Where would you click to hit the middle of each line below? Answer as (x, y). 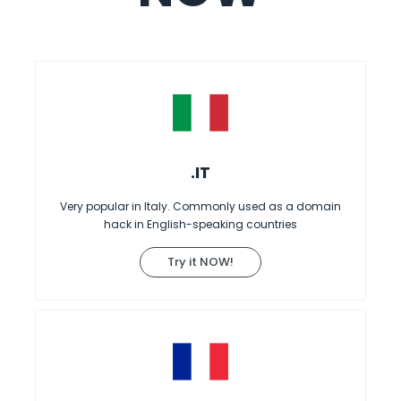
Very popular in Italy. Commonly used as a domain (200, 206)
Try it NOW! (200, 261)
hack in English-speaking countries (200, 224)
